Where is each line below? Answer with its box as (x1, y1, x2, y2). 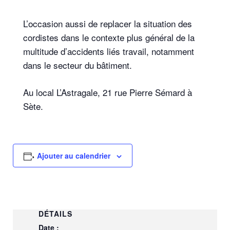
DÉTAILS (39, 208, 72, 219)
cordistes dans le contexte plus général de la (23, 31, 195, 44)
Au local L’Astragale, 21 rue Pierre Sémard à (23, 86, 192, 99)
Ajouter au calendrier (36, 150, 110, 161)
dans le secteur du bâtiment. (23, 59, 132, 71)
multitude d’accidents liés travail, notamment (23, 45, 194, 57)
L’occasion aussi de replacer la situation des (23, 17, 192, 30)
